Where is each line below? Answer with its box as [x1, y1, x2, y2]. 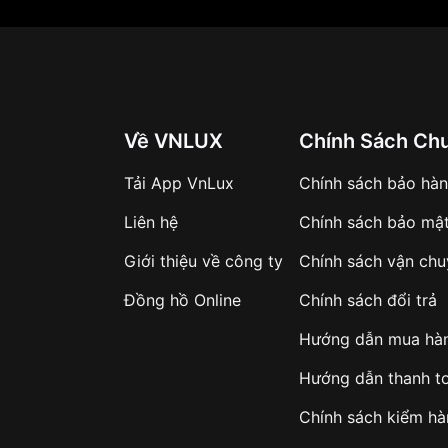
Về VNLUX [124, 129, 223, 153]
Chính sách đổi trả [299, 290, 437, 310]
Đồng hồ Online [124, 290, 241, 310]
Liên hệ [124, 212, 178, 232]
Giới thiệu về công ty [124, 251, 283, 271]
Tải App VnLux [124, 173, 234, 193]
